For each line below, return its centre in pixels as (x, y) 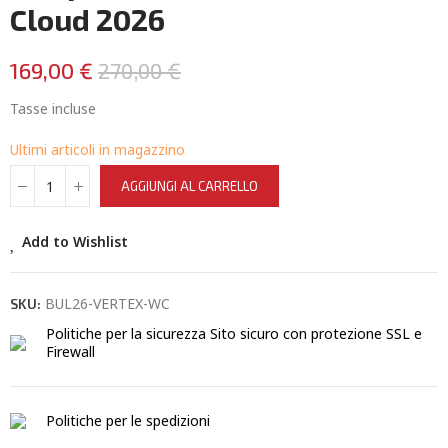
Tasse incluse (53, 108)
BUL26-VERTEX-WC (107, 303)
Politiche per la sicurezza (126, 333)
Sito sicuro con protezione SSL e (316, 333)
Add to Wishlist (75, 241)
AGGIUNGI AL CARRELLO (189, 186)
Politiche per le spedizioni (128, 420)
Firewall (70, 351)
